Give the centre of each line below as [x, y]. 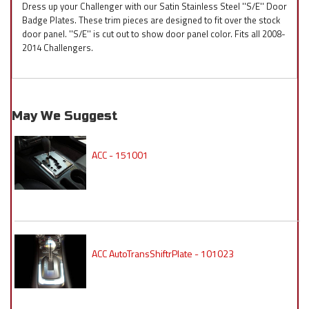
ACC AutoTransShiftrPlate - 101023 [162, 253]
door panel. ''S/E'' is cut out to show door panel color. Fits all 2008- [154, 34]
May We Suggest [65, 116]
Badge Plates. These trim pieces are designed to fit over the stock [151, 20]
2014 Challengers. [58, 48]
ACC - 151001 [120, 155]
